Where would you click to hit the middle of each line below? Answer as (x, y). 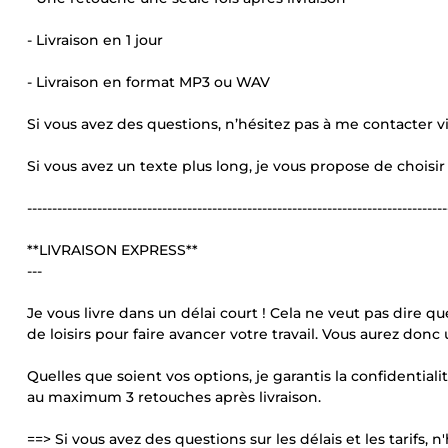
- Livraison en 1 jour (95, 40)
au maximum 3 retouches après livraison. (174, 397)
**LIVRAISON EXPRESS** (112, 250)
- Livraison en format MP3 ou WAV (148, 82)
